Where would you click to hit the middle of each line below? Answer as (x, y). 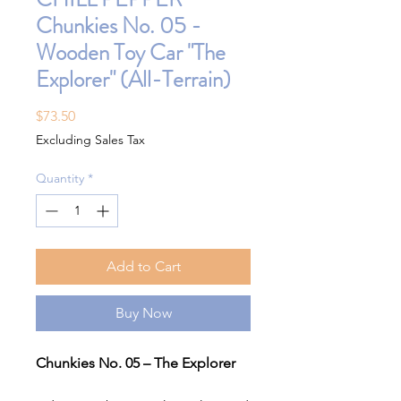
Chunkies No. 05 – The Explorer (136, 363)
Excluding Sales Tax (90, 140)
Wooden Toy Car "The (131, 53)
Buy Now (143, 313)
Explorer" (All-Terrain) (133, 80)
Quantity (60, 179)
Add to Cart (143, 267)
